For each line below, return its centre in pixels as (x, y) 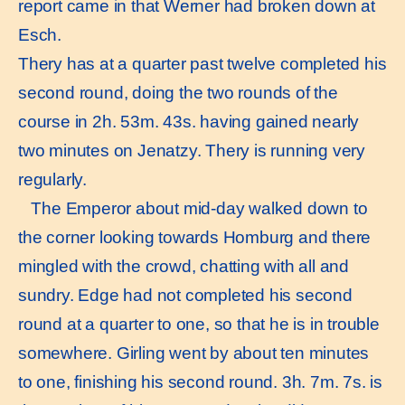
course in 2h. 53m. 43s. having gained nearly (189, 122)
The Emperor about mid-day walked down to (193, 209)
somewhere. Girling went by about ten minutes (194, 353)
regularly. (52, 180)
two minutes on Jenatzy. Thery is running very (192, 151)
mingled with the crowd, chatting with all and (184, 267)
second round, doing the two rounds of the (178, 93)
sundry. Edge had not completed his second (185, 296)
